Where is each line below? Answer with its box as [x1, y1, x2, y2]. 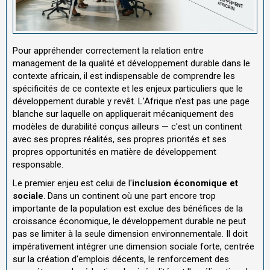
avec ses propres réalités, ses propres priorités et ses [13, 133, 227, 145]
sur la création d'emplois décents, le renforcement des [13, 254, 229, 265]
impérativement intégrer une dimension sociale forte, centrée [13, 241, 254, 253]
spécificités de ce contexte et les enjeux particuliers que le [13, 83, 243, 94]
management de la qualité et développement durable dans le [13, 57, 250, 69]
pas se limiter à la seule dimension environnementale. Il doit [13, 228, 248, 240]
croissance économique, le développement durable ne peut [13, 216, 246, 227]
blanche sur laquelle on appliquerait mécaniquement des [13, 108, 234, 119]
